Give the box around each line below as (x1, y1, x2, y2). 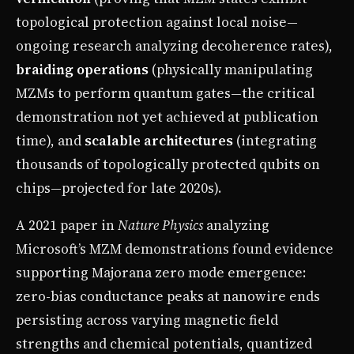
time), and (16, 130, 85, 150)
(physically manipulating (149, 59, 313, 79)
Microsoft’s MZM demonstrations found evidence (16, 239, 333, 258)
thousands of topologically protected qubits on (16, 154, 320, 174)
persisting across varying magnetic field (16, 310, 278, 330)
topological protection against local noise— (16, 12, 298, 32)
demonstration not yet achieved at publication (16, 107, 318, 126)
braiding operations (16, 59, 149, 79)
